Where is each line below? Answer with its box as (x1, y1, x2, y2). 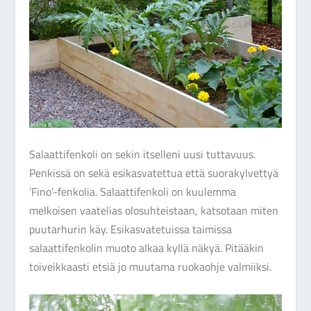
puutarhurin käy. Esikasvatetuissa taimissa (29, 221, 233, 238)
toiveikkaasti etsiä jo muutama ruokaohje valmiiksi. (29, 258, 272, 276)
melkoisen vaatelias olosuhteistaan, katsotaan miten (29, 202, 279, 219)
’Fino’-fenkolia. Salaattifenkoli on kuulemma (29, 183, 237, 201)
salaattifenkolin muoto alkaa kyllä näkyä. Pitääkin (29, 239, 264, 257)
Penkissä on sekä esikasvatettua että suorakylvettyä (29, 165, 279, 182)
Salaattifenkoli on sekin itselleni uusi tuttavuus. (29, 146, 256, 163)
